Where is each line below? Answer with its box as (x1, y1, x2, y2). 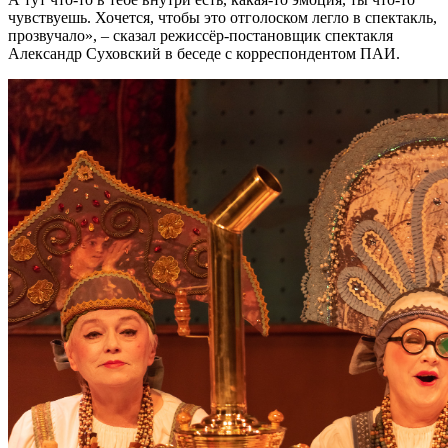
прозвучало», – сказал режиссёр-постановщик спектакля (8, 26, 393, 44)
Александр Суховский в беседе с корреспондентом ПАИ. (8, 44, 400, 62)
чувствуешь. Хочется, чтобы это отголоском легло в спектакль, (8, 8, 437, 26)
